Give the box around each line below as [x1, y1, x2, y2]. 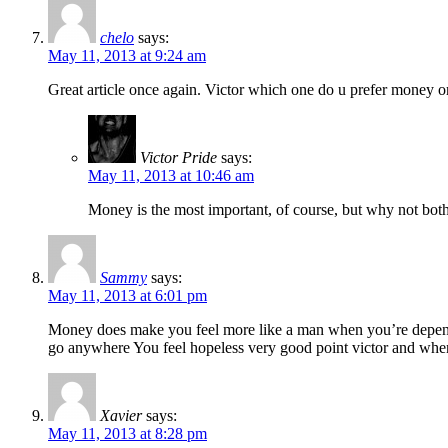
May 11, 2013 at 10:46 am [88, 167, 254, 185]
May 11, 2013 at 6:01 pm [48, 287, 207, 305]
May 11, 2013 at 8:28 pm [48, 425, 207, 443]
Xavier [100, 407, 142, 425]
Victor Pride [140, 149, 217, 167]
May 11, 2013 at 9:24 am [48, 47, 206, 65]
